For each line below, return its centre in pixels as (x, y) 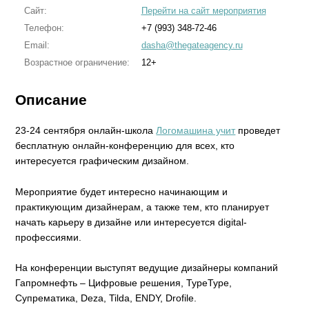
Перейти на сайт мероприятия (203, 11)
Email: (37, 45)
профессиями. (49, 237)
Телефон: (44, 28)
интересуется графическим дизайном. (102, 161)
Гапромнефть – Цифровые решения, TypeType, (124, 283)
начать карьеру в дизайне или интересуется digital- (131, 222)
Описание (51, 100)
